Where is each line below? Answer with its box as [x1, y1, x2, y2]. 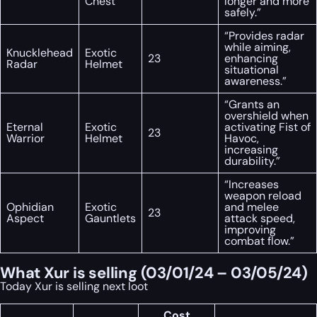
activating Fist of [224, 119, 311, 134]
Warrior [6, 130, 45, 146]
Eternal [6, 119, 43, 134]
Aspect [6, 210, 44, 226]
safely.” [224, 4, 261, 20]
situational [224, 62, 279, 77]
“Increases [224, 176, 279, 192]
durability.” [224, 153, 280, 168]
